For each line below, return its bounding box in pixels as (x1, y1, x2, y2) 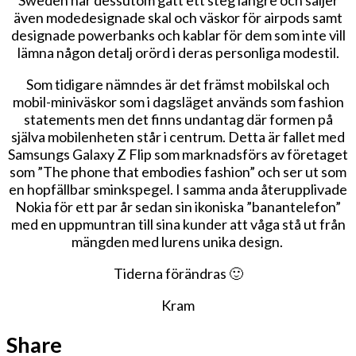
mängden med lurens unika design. (71, 232, 285, 250)
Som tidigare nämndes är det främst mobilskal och (26, 75, 330, 93)
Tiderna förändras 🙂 (113, 264, 243, 282)
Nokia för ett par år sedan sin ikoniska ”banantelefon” (15, 197, 341, 215)
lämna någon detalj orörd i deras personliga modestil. (17, 43, 339, 61)
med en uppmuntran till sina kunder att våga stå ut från (10, 215, 346, 233)
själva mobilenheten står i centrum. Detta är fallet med (11, 127, 345, 145)
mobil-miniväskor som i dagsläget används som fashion (12, 92, 344, 110)
